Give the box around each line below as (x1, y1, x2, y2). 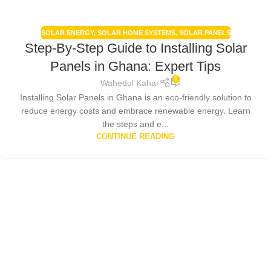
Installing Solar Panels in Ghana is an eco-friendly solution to (19, 92, 252, 102)
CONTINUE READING (96, 132, 175, 141)
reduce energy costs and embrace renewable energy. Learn (21, 105, 250, 116)
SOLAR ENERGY (41, 28, 94, 36)
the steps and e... (102, 119, 169, 129)
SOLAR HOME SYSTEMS (97, 28, 175, 36)
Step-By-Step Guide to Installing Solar (24, 40, 247, 56)
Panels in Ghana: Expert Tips (50, 58, 221, 74)
